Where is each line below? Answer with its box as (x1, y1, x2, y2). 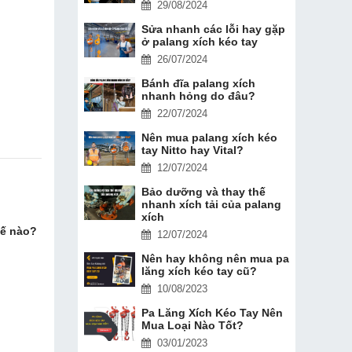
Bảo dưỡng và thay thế (141, 185, 266, 198)
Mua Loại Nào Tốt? (141, 318, 244, 332)
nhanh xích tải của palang (141, 197, 281, 211)
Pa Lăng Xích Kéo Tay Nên (141, 306, 283, 319)
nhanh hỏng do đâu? (141, 89, 255, 102)
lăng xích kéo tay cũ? (141, 264, 257, 277)
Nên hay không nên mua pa (141, 251, 289, 265)
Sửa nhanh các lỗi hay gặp (141, 22, 285, 35)
